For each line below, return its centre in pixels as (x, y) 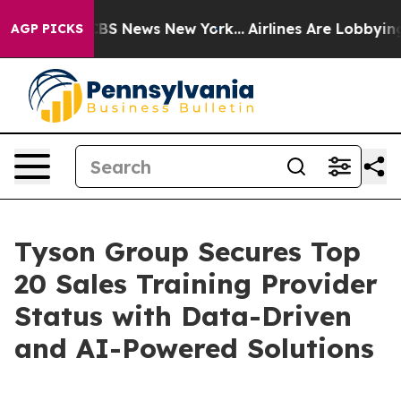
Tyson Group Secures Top (188, 252)
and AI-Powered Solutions (194, 348)
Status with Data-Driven (183, 316)
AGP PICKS (47, 29)
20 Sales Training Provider (196, 284)
